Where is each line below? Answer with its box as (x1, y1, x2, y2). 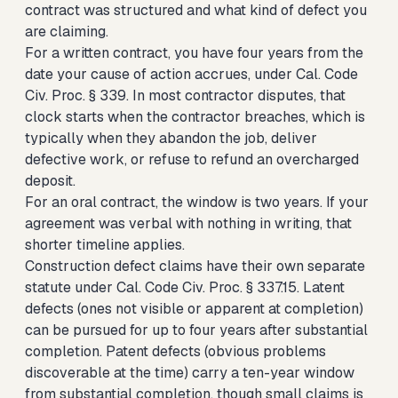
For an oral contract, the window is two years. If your (25, 193, 369, 211)
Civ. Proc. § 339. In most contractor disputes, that (25, 86, 346, 105)
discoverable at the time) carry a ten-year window (25, 363, 354, 382)
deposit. (25, 171, 76, 190)
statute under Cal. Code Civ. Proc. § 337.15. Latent (25, 278, 345, 297)
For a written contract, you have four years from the (25, 44, 363, 62)
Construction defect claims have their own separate (25, 257, 365, 275)
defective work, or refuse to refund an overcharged (25, 150, 359, 169)
